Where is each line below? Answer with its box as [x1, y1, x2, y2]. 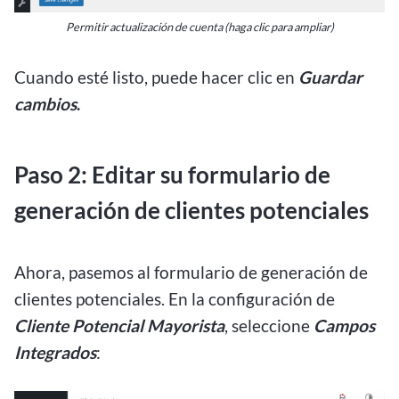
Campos [313, 314, 375, 336]
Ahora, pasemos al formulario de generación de [14, 261, 368, 282]
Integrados [14, 341, 96, 362]
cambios [14, 93, 77, 114]
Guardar [298, 66, 362, 87]
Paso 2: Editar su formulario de [14, 161, 330, 189]
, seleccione [224, 314, 313, 336]
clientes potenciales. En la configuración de [14, 288, 335, 309]
